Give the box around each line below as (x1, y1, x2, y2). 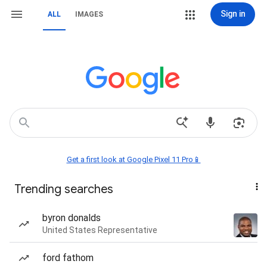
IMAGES (75, 10, 103, 18)
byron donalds (42, 212, 101, 223)
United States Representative (42, 225, 157, 235)
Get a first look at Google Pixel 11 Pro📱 (66, 155, 201, 164)
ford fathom (42, 252, 94, 263)
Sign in (220, 9, 246, 18)
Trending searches (14, 182, 113, 197)
